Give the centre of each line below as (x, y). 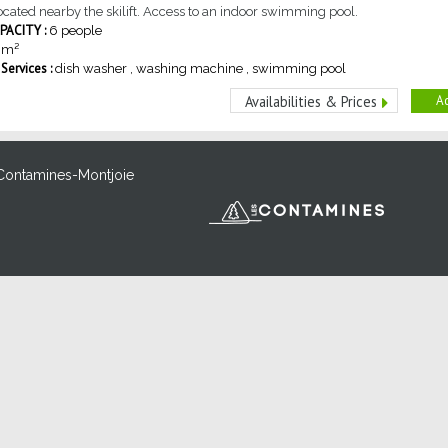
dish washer (91, 69)
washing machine (189, 69)
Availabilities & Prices (311, 102)
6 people (75, 31)
